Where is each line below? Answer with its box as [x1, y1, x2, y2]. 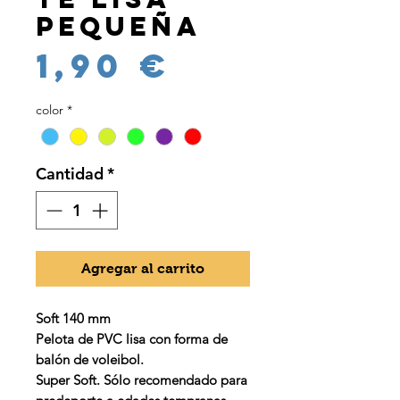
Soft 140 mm [36, 310, 111, 328]
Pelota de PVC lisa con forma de [36, 330, 228, 348]
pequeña [36, 10, 202, 43]
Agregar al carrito [81, 261, 204, 277]
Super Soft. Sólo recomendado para [36, 371, 247, 389]
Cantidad [36, 163, 104, 185]
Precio [171, 44, 337, 86]
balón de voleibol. [36, 351, 144, 369]
